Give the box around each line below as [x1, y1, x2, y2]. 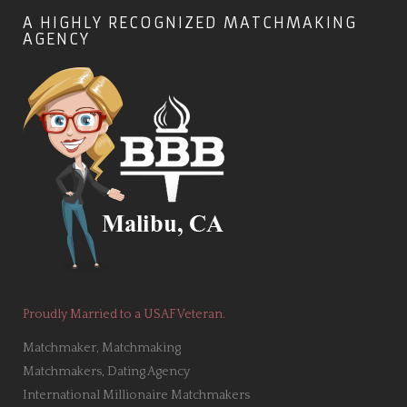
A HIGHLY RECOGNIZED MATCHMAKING [23, 14, 357, 32]
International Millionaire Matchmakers [23, 388, 250, 402]
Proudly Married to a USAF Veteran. [23, 307, 225, 322]
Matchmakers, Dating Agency [23, 364, 190, 379]
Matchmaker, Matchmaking [23, 341, 181, 355]
